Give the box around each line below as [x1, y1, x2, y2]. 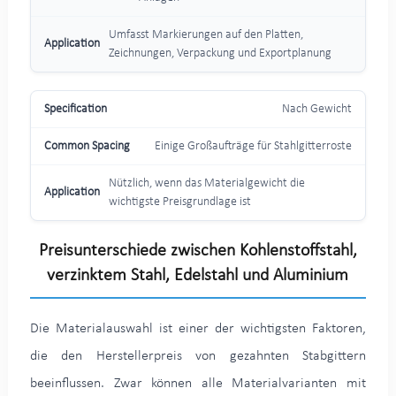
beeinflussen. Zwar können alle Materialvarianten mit [29, 376, 367, 391]
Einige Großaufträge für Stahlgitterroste [155, 139, 353, 153]
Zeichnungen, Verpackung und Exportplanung [108, 46, 331, 60]
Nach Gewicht [282, 102, 353, 116]
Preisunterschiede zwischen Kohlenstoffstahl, [38, 241, 357, 260]
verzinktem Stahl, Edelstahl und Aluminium [47, 266, 349, 285]
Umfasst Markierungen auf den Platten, [108, 27, 303, 42]
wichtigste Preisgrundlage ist [108, 194, 251, 209]
